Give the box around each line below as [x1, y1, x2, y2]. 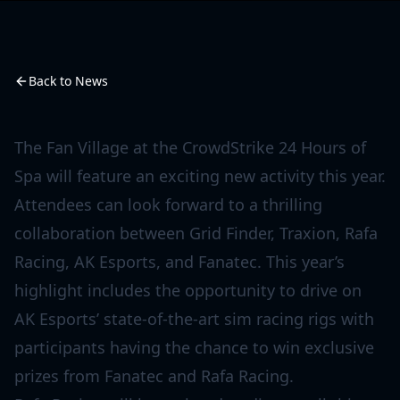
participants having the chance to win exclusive [14, 336, 374, 358]
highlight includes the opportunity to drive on [14, 279, 362, 301]
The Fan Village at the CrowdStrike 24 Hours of [14, 136, 366, 158]
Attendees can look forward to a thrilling [14, 193, 322, 215]
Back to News [29, 71, 108, 89]
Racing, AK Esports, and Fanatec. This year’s [14, 250, 345, 272]
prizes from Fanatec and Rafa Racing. [14, 364, 298, 387]
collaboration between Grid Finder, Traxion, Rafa [14, 221, 378, 244]
